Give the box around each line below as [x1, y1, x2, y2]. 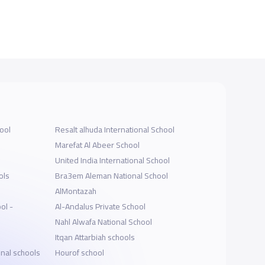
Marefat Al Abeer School [55, 137, 140, 153]
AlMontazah [55, 183, 97, 199]
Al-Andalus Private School [55, 198, 146, 214]
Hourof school [55, 244, 105, 260]
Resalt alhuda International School [55, 121, 175, 137]
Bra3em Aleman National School [55, 167, 169, 183]
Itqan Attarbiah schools [55, 229, 135, 245]
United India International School [55, 152, 170, 168]
